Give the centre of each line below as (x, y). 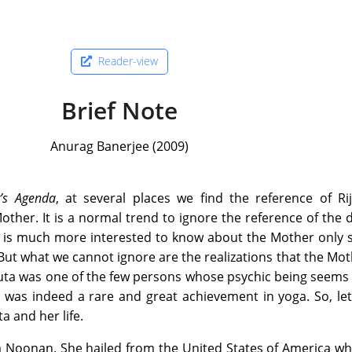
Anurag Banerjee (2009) (120, 146)
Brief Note (120, 110)
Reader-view (127, 61)
